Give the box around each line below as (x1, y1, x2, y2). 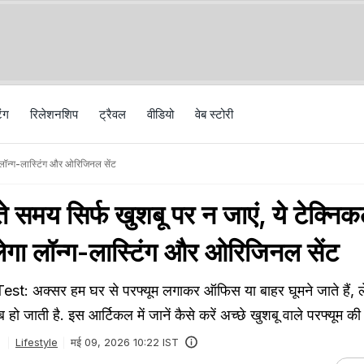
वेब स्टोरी (195, 106, 233, 122)
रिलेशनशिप (30, 106, 78, 122)
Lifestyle (15, 336, 58, 349)
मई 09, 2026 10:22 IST (71, 336, 179, 349)
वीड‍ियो (147, 106, 174, 122)
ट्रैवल (99, 106, 126, 122)
